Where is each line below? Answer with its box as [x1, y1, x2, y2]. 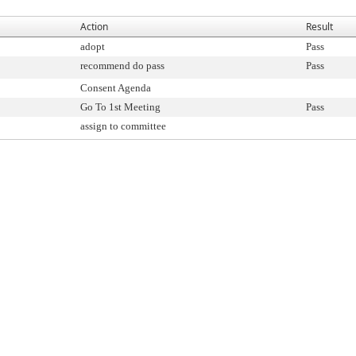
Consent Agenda [80, 81, 151, 94]
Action [80, 19, 108, 33]
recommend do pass [80, 59, 164, 72]
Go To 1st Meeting [80, 100, 161, 113]
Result [306, 19, 333, 33]
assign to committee [80, 119, 166, 132]
